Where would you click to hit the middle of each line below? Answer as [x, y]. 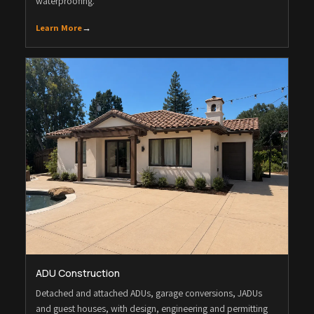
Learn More [59, 27]
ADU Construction [78, 273]
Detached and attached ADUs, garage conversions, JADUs [149, 293]
